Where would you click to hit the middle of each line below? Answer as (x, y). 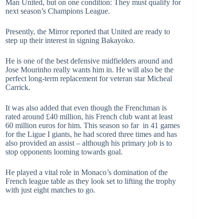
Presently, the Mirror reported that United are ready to (88, 31)
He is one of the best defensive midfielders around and (89, 61)
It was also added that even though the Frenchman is (86, 108)
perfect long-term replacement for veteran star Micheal (89, 78)
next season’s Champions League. (58, 11)
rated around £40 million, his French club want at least (89, 116)
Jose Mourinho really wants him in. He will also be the (89, 69)
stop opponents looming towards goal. (64, 152)
